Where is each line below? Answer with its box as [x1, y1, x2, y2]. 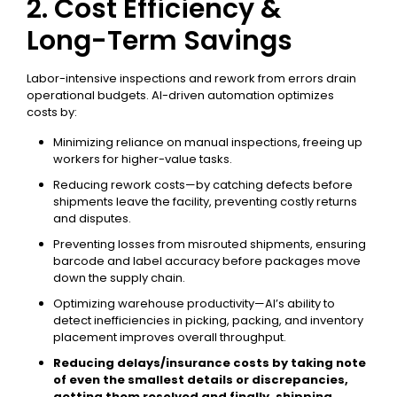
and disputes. [53, 210, 131, 227]
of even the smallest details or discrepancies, [53, 371, 348, 388]
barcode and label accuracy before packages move [53, 253, 361, 269]
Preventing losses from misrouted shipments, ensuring [53, 236, 366, 253]
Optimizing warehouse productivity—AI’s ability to [53, 295, 335, 312]
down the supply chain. [53, 269, 185, 286]
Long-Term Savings [27, 22, 292, 59]
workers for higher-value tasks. [53, 151, 232, 167]
